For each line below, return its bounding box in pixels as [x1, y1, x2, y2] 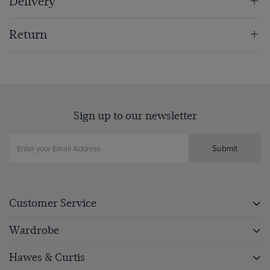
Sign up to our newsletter [73, 109, 197, 122]
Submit [212, 142, 237, 155]
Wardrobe [9, 224, 59, 237]
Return [9, 28, 47, 42]
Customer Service [9, 196, 96, 210]
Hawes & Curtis [9, 251, 85, 264]
